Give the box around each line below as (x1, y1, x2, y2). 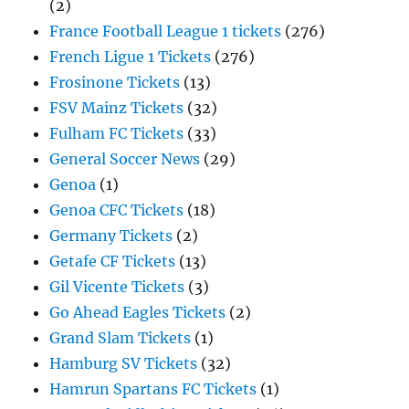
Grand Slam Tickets (49, 329, 192, 347)
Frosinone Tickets (49, 73, 181, 91)
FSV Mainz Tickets (49, 99, 184, 117)
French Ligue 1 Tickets (49, 47, 212, 66)
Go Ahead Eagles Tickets (49, 303, 226, 321)
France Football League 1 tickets (49, 22, 282, 40)
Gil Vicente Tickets (49, 278, 185, 296)
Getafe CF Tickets (49, 252, 176, 270)
